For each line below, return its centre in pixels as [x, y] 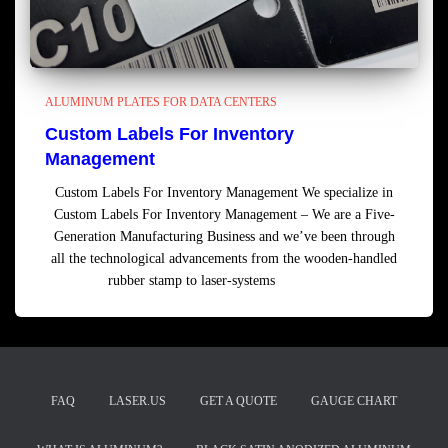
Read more [310, 280]
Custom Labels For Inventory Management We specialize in [224, 192]
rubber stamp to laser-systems [191, 280]
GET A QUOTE [238, 401]
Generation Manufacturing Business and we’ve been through [224, 236]
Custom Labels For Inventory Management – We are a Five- [224, 214]
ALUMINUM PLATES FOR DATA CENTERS [161, 102]
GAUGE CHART [354, 401]
